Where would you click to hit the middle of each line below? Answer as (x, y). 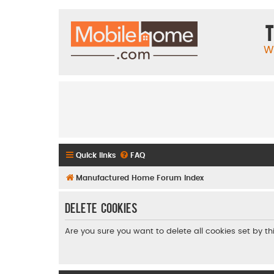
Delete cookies (101, 207)
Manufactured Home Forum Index (140, 178)
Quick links (96, 155)
